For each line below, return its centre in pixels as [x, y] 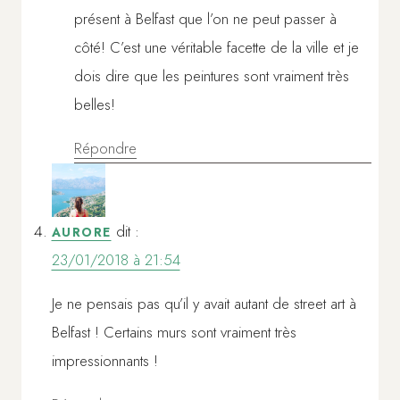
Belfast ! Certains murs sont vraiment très [174, 333]
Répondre [105, 149]
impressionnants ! [104, 361]
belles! [95, 105]
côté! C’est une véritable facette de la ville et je [217, 48]
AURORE [81, 233]
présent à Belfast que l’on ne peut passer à [205, 19]
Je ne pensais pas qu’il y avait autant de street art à [204, 304]
